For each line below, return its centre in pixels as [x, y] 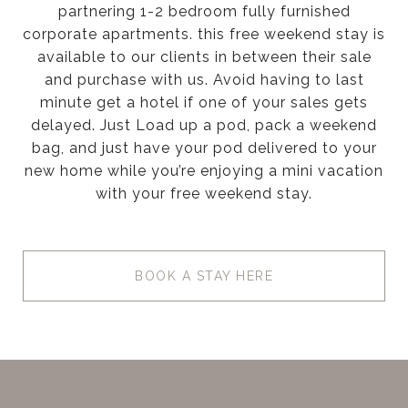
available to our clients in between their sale [204, 57]
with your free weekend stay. [204, 194]
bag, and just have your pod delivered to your [204, 148]
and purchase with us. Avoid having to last [204, 80]
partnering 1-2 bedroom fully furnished [204, 11]
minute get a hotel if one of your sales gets [204, 102]
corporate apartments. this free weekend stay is [204, 34]
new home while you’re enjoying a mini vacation [204, 171]
